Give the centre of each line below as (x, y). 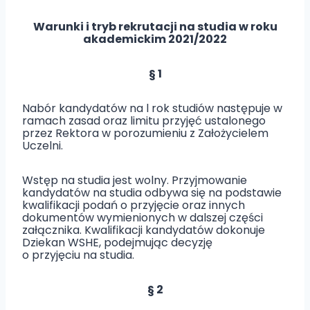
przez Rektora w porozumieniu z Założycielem (145, 133)
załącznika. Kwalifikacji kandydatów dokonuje (144, 230)
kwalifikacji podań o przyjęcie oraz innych (134, 205)
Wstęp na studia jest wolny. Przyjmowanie (135, 180)
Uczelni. (43, 146)
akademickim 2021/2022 (155, 39)
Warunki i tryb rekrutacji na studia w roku (155, 27)
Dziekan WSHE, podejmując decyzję (117, 243)
